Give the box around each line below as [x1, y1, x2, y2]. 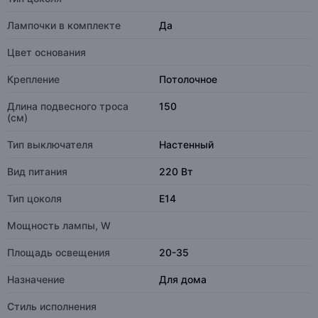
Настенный [159, 138, 214, 150]
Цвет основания [7, 46, 86, 58]
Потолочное [159, 73, 217, 85]
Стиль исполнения [7, 300, 97, 312]
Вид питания [7, 165, 67, 177]
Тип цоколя [7, 192, 62, 204]
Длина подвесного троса [7, 100, 128, 112]
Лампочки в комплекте [7, 19, 121, 31]
